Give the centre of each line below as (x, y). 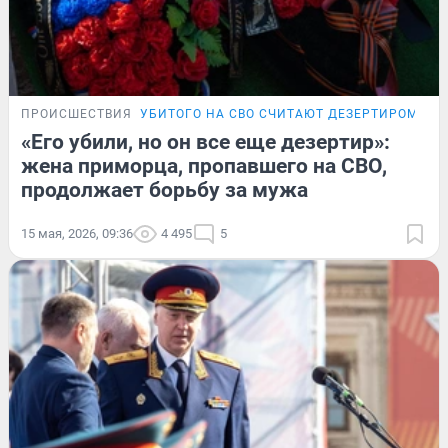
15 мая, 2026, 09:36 (77, 233)
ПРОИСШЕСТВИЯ (76, 113)
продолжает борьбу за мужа (164, 189)
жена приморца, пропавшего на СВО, (204, 165)
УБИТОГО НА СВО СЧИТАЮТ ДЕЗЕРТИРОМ (279, 113)
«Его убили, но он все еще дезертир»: (205, 141)
